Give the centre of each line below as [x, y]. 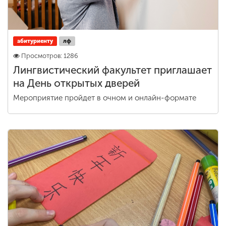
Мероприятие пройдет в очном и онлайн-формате [105, 98]
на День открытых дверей [76, 83]
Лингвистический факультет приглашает [112, 70]
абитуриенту [35, 41]
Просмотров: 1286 [50, 56]
